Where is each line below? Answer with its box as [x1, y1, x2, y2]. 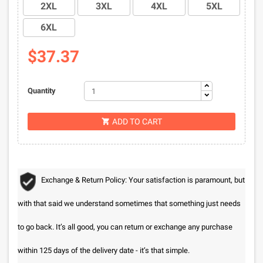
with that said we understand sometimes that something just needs [18, 199, 241, 208]
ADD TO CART [112, 117, 162, 126]
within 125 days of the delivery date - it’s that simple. [18, 246, 190, 255]
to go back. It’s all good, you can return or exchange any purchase [18, 222, 232, 231]
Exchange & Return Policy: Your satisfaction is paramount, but [41, 176, 245, 184]
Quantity [27, 86, 56, 95]
